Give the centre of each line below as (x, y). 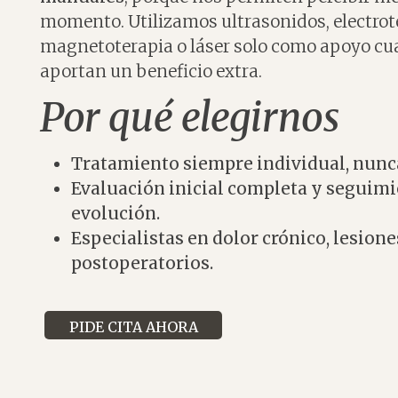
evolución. (116, 214)
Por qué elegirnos (190, 118)
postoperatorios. (143, 263)
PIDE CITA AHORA (133, 326)
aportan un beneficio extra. (151, 72)
